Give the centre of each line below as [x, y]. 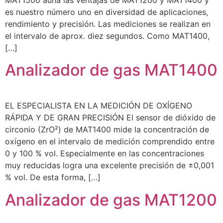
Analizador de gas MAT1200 [111, 200]
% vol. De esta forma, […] [53, 177]
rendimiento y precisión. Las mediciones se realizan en [108, 24]
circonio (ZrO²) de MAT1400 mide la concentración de [107, 130]
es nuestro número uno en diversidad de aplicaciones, [107, 12]
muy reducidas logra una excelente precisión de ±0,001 [110, 166]
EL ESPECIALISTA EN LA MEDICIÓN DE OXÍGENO [99, 106]
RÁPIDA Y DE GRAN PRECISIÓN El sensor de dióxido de [110, 118]
